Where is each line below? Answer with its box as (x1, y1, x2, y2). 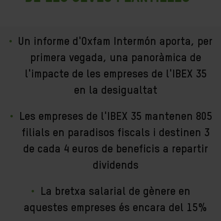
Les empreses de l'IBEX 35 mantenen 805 (19, 111, 212, 122)
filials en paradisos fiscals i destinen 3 (21, 128, 210, 139)
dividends (92, 160, 139, 171)
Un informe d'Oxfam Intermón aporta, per (18, 37, 213, 47)
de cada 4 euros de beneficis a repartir (23, 144, 208, 155)
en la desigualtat (74, 85, 157, 96)
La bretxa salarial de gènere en (40, 186, 190, 197)
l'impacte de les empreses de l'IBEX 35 (24, 69, 207, 80)
